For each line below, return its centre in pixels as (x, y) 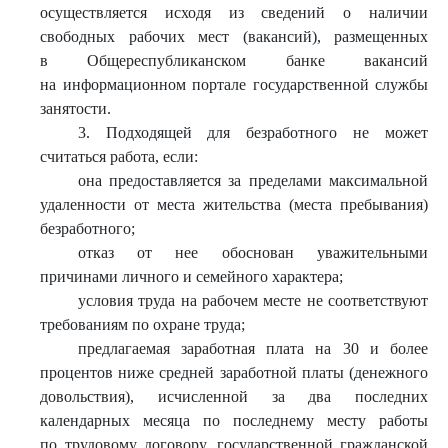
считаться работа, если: (119, 156)
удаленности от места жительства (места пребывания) (234, 204)
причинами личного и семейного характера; (191, 276)
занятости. (75, 108)
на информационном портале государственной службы (234, 84)
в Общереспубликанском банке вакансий (234, 60)
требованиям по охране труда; (142, 324)
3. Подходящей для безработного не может (252, 132)
